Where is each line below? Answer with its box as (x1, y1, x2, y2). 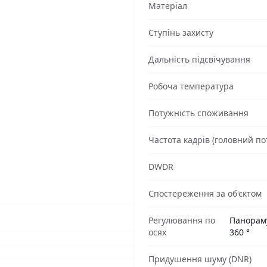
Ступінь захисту (148, 27, 213, 38)
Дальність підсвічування (148, 54, 250, 65)
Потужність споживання (148, 107, 249, 119)
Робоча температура (148, 80, 234, 92)
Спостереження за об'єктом (148, 188, 262, 199)
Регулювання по (148, 215, 215, 226)
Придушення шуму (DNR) (148, 253, 252, 265)
